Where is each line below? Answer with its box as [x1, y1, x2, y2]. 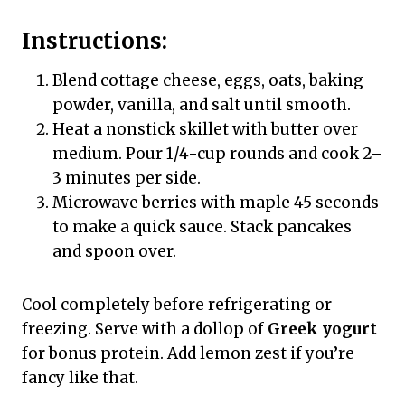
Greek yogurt [268, 319, 377, 340]
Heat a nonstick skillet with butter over [52, 119, 358, 140]
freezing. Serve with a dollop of [22, 319, 268, 340]
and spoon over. [52, 241, 176, 262]
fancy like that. [22, 368, 138, 389]
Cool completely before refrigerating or [22, 295, 332, 316]
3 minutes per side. [52, 168, 201, 189]
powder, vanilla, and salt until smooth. [52, 95, 351, 116]
